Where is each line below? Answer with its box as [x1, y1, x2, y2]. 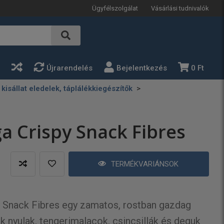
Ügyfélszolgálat [92, 4, 138, 12]
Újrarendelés [46, 63, 92, 72]
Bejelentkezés [116, 63, 167, 72]
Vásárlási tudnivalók [151, 4, 209, 12]
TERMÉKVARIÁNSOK [111, 159, 179, 168]
